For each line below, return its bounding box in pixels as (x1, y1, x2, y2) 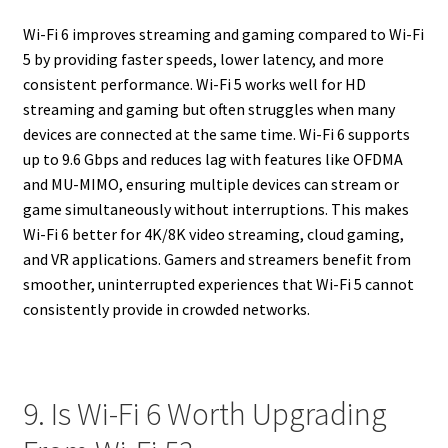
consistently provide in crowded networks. (22, 298, 310, 319)
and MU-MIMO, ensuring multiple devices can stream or (22, 173, 399, 194)
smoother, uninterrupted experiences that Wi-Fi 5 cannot (22, 273, 414, 294)
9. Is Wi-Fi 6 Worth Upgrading (22, 394, 387, 435)
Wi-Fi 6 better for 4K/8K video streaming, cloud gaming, (22, 223, 404, 244)
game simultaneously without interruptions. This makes (22, 198, 409, 219)
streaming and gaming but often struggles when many (22, 98, 395, 119)
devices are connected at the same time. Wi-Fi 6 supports (22, 123, 410, 144)
